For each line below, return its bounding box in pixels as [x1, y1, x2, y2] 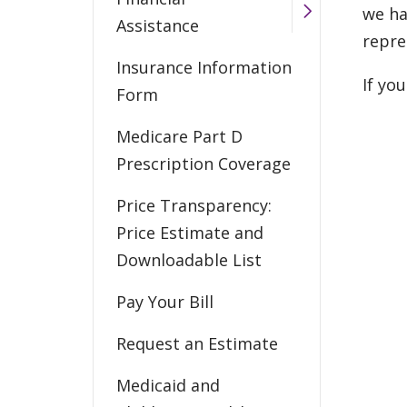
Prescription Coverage [116, 152, 291, 174]
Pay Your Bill [116, 290, 213, 313]
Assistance [116, 14, 199, 36]
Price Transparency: [116, 194, 272, 216]
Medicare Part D [116, 124, 243, 147]
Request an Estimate [116, 332, 278, 354]
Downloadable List [116, 248, 262, 271]
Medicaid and [116, 373, 220, 396]
